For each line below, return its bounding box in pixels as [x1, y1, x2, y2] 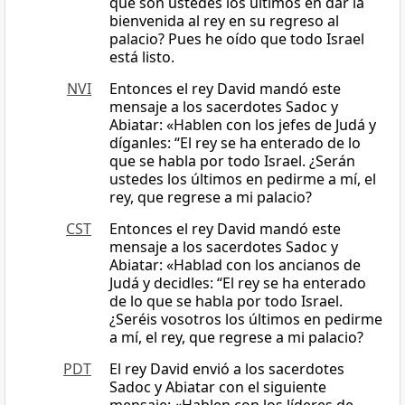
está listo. [109, 47, 174, 68]
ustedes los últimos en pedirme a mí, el [109, 169, 376, 190]
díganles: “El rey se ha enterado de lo [109, 133, 361, 154]
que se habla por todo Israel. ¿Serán [109, 151, 355, 172]
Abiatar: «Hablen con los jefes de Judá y [109, 115, 376, 136]
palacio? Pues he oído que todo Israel [109, 29, 364, 50]
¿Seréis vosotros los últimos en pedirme [109, 309, 382, 330]
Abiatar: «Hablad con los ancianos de [109, 255, 361, 276]
